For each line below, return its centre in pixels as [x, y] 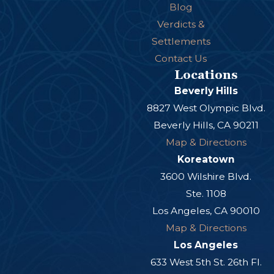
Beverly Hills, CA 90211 [206, 125]
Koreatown [206, 160]
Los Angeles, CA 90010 [206, 211]
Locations [206, 75]
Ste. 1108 [206, 194]
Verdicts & [181, 24]
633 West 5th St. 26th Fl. [206, 262]
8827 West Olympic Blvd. [206, 108]
